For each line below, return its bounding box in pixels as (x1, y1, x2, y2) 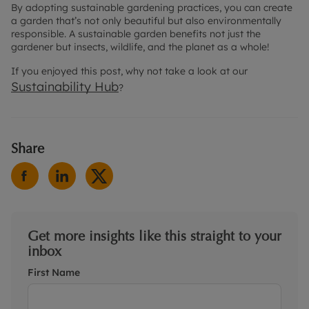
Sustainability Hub (11, 79, 119, 95)
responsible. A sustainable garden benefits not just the (11, 28, 261, 41)
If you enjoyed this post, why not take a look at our (11, 65, 248, 78)
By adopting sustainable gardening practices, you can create (11, 1, 292, 14)
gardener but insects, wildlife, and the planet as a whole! (11, 41, 269, 54)
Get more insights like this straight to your (28, 227, 281, 246)
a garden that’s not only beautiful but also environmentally (11, 14, 281, 28)
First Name (28, 266, 80, 279)
